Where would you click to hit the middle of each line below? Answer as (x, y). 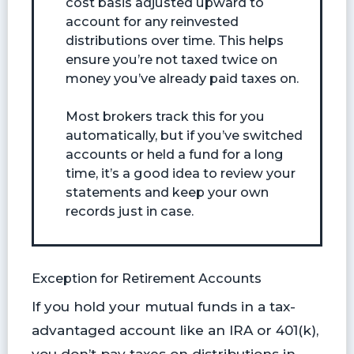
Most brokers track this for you (165, 117)
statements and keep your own (167, 192)
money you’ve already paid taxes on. (182, 79)
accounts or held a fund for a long (174, 154)
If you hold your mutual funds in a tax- (163, 307)
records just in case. (129, 211)
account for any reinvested (152, 22)
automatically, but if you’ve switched (184, 136)
